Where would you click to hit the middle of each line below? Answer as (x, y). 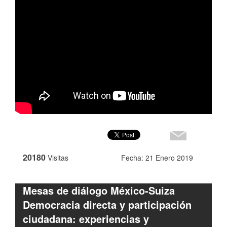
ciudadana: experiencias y (86, 219)
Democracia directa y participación (107, 204)
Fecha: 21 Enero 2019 (157, 158)
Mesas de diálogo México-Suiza (99, 190)
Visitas (58, 158)
